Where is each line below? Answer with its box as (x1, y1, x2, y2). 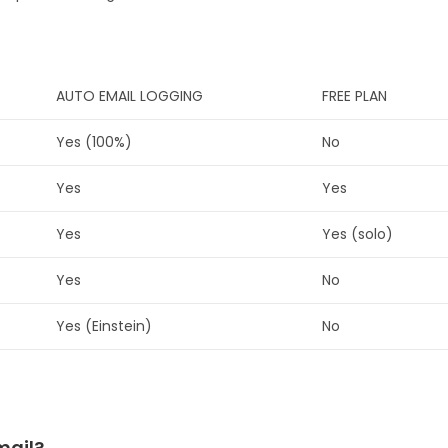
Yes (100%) (56, 132, 132, 153)
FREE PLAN (322, 86, 387, 107)
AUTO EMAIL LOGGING (56, 86, 203, 107)
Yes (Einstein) (56, 316, 152, 337)
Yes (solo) (322, 224, 393, 245)
